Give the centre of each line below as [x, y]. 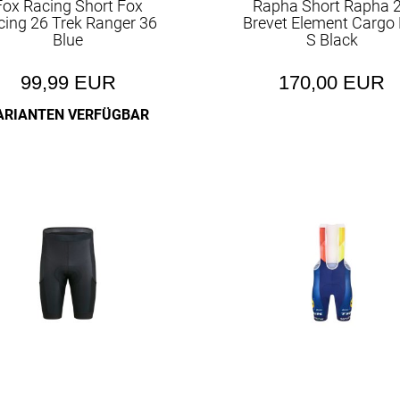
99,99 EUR [68, 83]
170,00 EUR [332, 83]
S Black [332, 40]
